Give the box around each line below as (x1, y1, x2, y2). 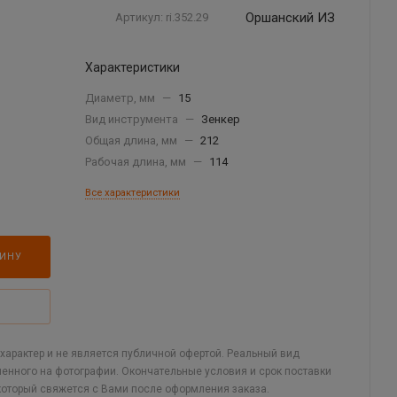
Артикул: (115, 11, 163, 24)
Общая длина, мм (85, 134, 180, 147)
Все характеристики (85, 186, 180, 198)
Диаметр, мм (85, 91, 158, 105)
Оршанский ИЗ (245, 9, 335, 26)
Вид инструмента (85, 113, 181, 126)
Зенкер (201, 113, 240, 126)
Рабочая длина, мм (85, 155, 189, 168)
